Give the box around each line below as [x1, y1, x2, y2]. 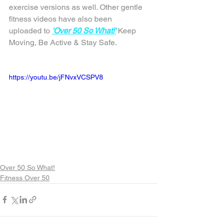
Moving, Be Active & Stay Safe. [9, 38, 117, 47]
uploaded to [9, 26, 52, 35]
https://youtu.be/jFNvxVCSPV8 [9, 73, 103, 81]
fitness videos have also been [9, 14, 114, 24]
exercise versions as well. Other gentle [9, 2, 144, 12]
